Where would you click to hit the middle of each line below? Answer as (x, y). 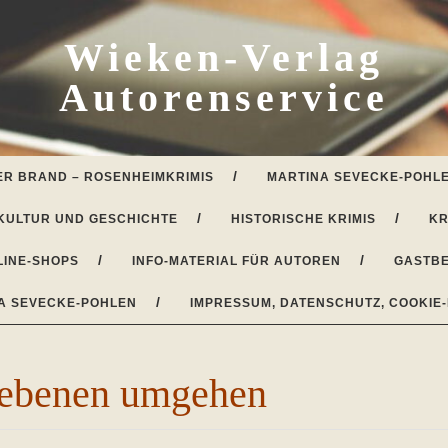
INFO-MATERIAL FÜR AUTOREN (236, 261)
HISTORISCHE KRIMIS (303, 219)
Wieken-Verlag (224, 57)
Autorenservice (224, 97)
